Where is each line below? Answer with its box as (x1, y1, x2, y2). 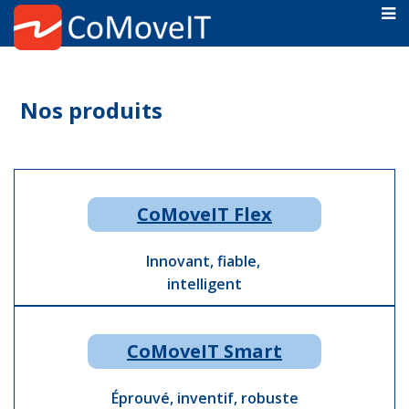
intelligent (167, 274, 242, 294)
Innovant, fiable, (145, 251, 264, 271)
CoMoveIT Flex (137, 202, 272, 226)
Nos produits (20, 95, 163, 125)
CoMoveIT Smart (127, 339, 282, 363)
